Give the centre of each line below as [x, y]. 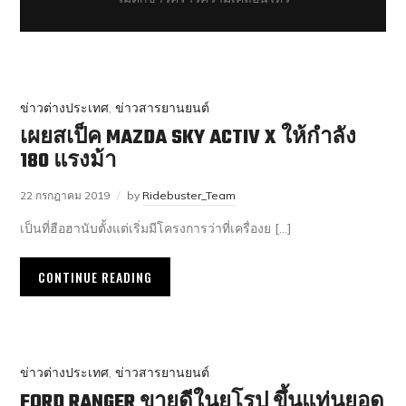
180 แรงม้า [68, 161]
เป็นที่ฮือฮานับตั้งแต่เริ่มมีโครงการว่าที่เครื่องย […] [156, 228]
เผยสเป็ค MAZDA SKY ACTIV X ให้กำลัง [188, 138]
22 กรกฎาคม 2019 [65, 195]
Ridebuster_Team [189, 195]
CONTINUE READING [96, 277]
